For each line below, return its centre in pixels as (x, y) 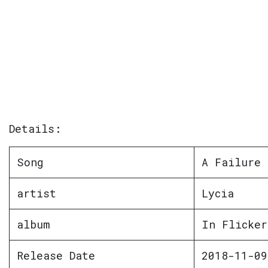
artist (36, 194)
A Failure (231, 162)
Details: (35, 129)
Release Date (56, 256)
